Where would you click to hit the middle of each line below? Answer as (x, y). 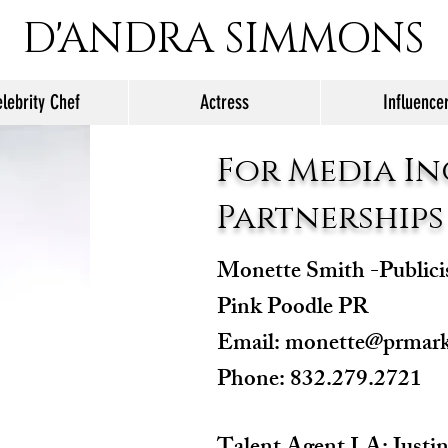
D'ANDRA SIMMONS (223, 39)
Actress (224, 102)
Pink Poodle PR (292, 309)
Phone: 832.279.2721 (319, 381)
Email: (250, 345)
